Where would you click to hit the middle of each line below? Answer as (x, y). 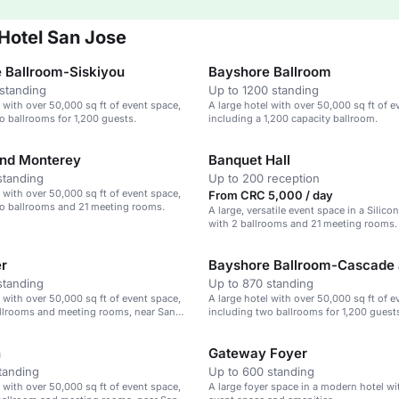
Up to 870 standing (261, 283)
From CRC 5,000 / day (271, 195)
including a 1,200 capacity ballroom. (293, 118)
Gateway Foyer (258, 353)
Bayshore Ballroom (270, 72)
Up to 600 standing (261, 371)
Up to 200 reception (264, 178)
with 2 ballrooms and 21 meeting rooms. (303, 224)
